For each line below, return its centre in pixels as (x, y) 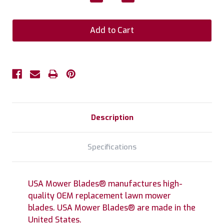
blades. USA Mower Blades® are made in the (112, 207)
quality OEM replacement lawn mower (99, 195)
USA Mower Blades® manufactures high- (105, 183)
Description (112, 117)
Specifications (112, 147)
